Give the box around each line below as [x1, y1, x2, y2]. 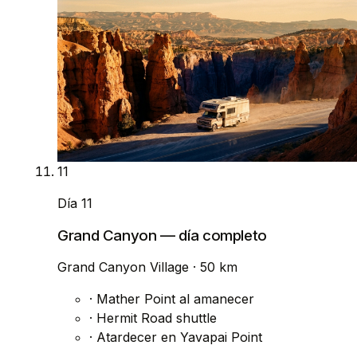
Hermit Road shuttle [92, 310, 217, 327]
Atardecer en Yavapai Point [92, 329, 262, 346]
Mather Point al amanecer [92, 291, 254, 308]
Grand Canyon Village [57, 259, 193, 276]
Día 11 [57, 194, 92, 211]
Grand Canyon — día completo [57, 226, 267, 245]
